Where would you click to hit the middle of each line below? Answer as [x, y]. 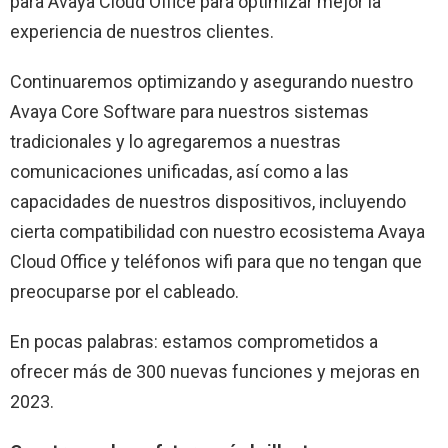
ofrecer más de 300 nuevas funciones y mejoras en [215, 371]
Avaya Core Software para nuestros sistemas [189, 111]
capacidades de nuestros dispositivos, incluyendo [208, 201]
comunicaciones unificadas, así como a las [179, 171]
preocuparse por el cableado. [124, 291]
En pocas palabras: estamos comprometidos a [194, 341]
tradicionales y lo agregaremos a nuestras [175, 141]
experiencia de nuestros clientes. [142, 31]
